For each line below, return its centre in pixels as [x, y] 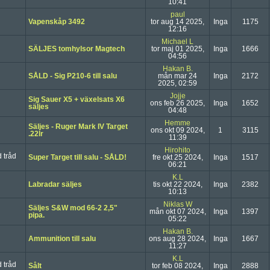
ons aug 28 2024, [177, 239]
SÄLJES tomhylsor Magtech [77, 49]
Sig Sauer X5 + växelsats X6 [77, 99]
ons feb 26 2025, [177, 103]
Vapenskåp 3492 [57, 22]
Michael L [177, 42]
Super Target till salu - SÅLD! [77, 157]
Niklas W [177, 204]
